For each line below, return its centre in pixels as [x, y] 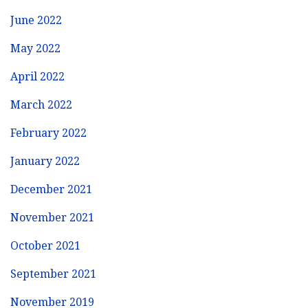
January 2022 [45, 161]
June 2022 [36, 20]
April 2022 [37, 76]
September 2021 [53, 274]
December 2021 [51, 189]
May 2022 [35, 48]
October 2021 [45, 245]
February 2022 [48, 133]
